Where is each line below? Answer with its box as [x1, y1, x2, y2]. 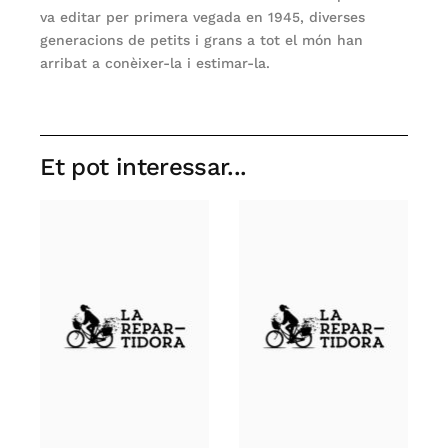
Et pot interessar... [40, 152, 247, 181]
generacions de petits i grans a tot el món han [40, 31, 364, 48]
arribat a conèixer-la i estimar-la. [40, 54, 271, 71]
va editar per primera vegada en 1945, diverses [40, 8, 366, 25]
